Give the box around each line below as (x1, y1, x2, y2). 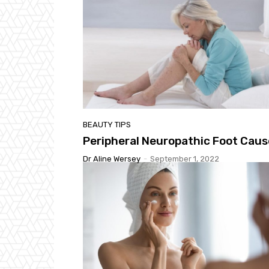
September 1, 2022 (150, 154, 219, 163)
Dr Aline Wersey (83, 154, 141, 163)
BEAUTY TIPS (83, 119, 131, 129)
